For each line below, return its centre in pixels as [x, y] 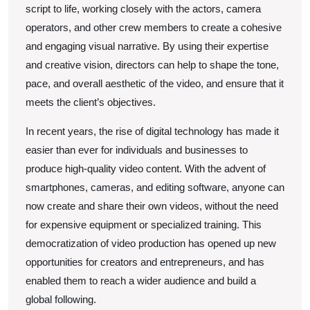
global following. [61, 299]
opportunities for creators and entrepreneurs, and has [145, 262]
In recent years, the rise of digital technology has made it [152, 131]
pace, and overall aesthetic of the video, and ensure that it [155, 83]
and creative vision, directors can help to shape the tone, [152, 64]
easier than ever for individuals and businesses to [137, 149]
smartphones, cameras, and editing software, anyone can [155, 187]
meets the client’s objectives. [91, 102]
